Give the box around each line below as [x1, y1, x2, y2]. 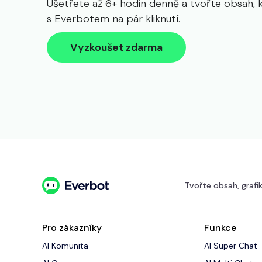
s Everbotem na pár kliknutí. [47, 11, 180, 26]
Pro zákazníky [42, 222, 102, 235]
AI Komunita [42, 240, 88, 251]
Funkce [204, 222, 236, 235]
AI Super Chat [204, 240, 257, 251]
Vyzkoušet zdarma [70, 40, 163, 54]
